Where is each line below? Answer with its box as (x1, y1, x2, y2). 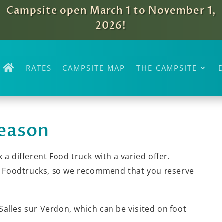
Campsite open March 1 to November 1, (6, 4, 216, 17)
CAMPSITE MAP (62, 63, 125, 73)
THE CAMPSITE (136, 63, 197, 73)
